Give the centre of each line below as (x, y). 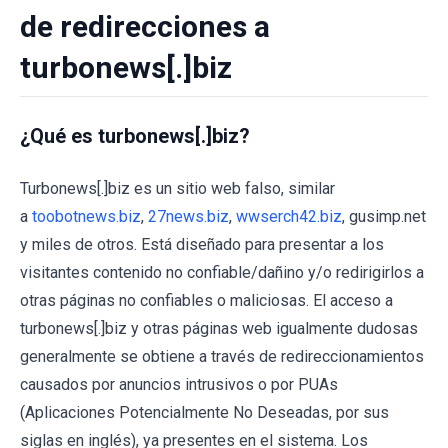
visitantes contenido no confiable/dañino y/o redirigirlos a (222, 272)
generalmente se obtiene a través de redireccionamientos (222, 356)
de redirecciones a (145, 26)
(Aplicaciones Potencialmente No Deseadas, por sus (204, 412)
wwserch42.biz (289, 216)
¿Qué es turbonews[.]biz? (135, 136)
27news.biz (188, 216)
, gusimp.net (384, 216)
